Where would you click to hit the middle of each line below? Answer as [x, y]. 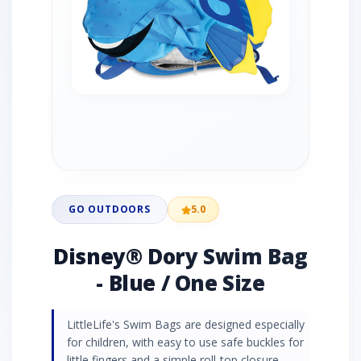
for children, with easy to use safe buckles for [185, 342]
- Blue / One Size [180, 283]
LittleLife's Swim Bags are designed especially [186, 324]
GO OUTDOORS [110, 209]
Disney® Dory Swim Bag [180, 256]
